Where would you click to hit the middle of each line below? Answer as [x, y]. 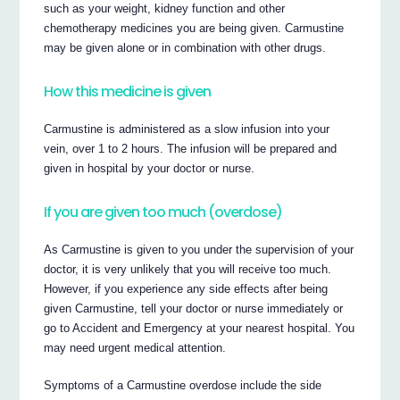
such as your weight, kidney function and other [165, 9]
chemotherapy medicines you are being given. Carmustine [194, 29]
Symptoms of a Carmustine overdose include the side [183, 386]
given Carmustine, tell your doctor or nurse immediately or [194, 309]
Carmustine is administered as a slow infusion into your [187, 129]
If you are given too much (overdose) [163, 212]
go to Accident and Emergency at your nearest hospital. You [200, 329]
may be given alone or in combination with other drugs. [185, 48]
